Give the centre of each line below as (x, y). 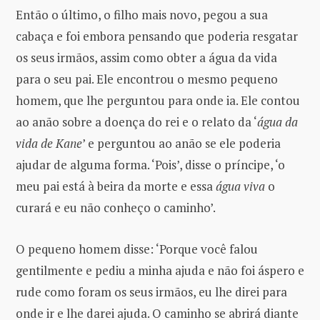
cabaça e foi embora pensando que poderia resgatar (157, 36)
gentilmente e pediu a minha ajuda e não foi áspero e (160, 270)
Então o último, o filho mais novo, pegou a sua (142, 14)
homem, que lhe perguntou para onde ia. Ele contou (158, 100)
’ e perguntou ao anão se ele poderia (181, 143)
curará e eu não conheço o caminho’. (116, 207)
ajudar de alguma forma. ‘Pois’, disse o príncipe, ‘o (150, 164)
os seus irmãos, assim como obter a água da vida (146, 57)
